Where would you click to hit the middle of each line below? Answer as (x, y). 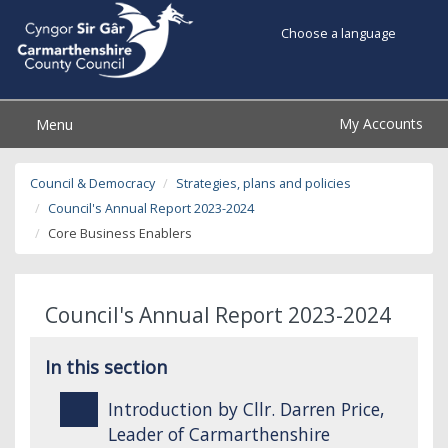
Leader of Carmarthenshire (218, 433)
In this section (106, 366)
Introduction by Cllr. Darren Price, (246, 408)
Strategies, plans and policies (263, 183)
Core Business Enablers (120, 233)
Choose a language (339, 33)
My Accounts (381, 123)
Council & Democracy (92, 183)
